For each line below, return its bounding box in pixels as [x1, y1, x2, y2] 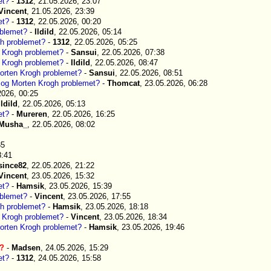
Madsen [11, 243, 41, 252]
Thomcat [107, 79, 140, 88]
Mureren [16, 109, 47, 119]
